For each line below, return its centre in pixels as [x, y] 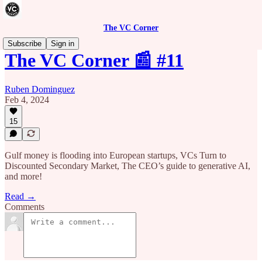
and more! [23, 176]
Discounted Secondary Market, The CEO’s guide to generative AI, [127, 166]
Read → [20, 196]
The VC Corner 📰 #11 [94, 61]
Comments [25, 207]
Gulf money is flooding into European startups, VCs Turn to [116, 155]
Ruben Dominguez [40, 89]
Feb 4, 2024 [27, 99]
